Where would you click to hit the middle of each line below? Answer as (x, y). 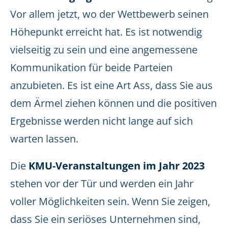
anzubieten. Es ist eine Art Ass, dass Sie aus (111, 85)
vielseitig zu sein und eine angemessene (104, 50)
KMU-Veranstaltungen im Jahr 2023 (117, 166)
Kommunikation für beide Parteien (91, 67)
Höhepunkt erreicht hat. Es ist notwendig (106, 32)
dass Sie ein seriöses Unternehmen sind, (105, 219)
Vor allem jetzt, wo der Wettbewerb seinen (109, 14)
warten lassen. (44, 139)
